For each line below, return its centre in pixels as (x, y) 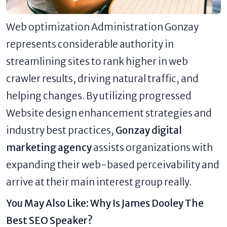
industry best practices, (61, 130)
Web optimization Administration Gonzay (102, 27)
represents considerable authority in (90, 44)
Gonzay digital (149, 130)
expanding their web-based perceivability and (113, 164)
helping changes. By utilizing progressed (99, 96)
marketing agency (49, 147)
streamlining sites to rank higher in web (97, 61)
